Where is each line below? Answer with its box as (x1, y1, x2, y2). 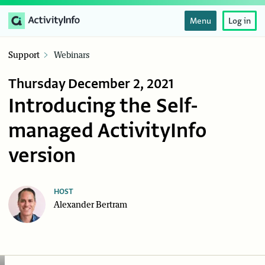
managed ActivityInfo (8, 118, 206, 144)
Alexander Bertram (54, 200, 127, 211)
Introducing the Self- (8, 93, 198, 119)
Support (8, 50, 40, 61)
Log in (228, 15, 251, 26)
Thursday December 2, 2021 (8, 76, 173, 93)
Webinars (54, 50, 89, 61)
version (8, 143, 76, 169)
